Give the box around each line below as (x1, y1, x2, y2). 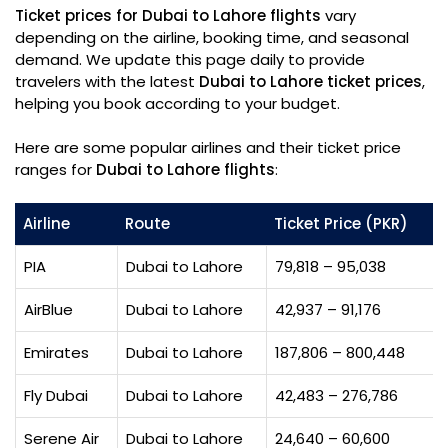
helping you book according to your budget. (15, 93, 340, 114)
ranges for (15, 159, 96, 180)
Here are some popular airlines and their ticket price (15, 137, 401, 158)
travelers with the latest (15, 71, 199, 92)
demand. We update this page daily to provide (15, 49, 365, 70)
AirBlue (24, 299, 73, 320)
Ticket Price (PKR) (274, 213, 408, 234)
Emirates (24, 342, 89, 363)
